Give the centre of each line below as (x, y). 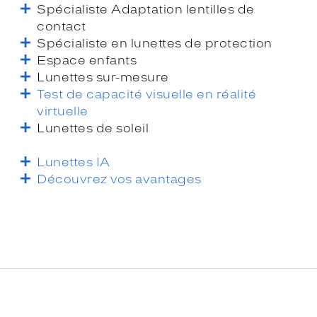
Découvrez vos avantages (119, 179)
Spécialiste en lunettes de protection (155, 43)
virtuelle (63, 111)
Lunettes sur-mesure (103, 77)
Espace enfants (87, 60)
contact (62, 26)
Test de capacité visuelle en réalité (147, 94)
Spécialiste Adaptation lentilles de (146, 9)
